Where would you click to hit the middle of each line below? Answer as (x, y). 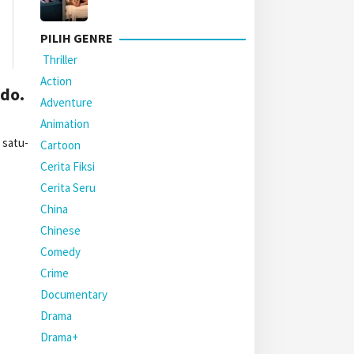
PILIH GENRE (77, 38)
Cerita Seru (68, 188)
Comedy (60, 252)
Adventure (66, 102)
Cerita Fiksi (68, 166)
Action (56, 81)
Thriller (59, 60)
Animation (65, 124)
